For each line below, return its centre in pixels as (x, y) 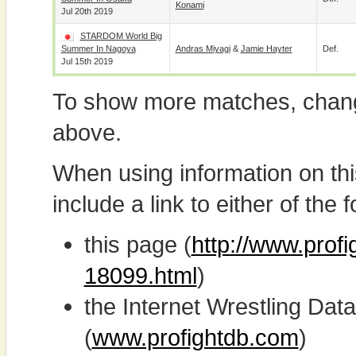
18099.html (140, 275)
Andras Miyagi (203, 48)
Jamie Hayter (266, 48)
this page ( (137, 244)
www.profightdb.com (195, 337)
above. (87, 132)
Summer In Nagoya (98, 48)
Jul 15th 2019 (87, 61)
